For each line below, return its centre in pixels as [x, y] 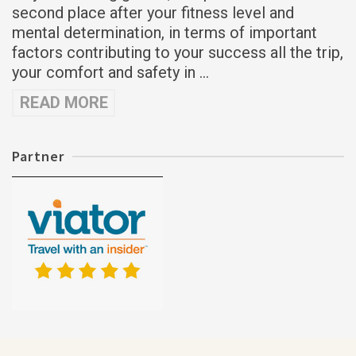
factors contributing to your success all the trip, [178, 53]
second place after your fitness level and [153, 13]
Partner [39, 157]
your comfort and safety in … [110, 73]
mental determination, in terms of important [164, 33]
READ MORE [64, 103]
